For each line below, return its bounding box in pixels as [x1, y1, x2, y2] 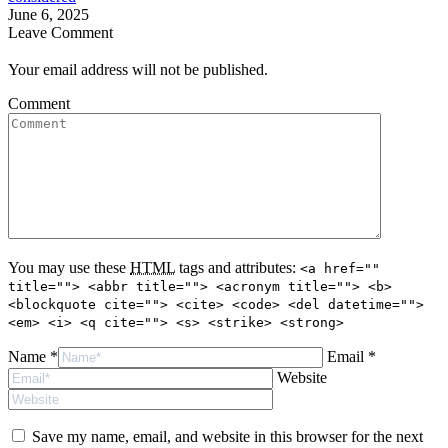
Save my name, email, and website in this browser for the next [32, 428, 423, 446]
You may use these [8, 259, 130, 277]
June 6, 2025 [8, 6, 89, 24]
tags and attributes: [175, 259, 300, 277]
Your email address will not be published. [8, 61, 268, 79]
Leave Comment [8, 24, 113, 42]
